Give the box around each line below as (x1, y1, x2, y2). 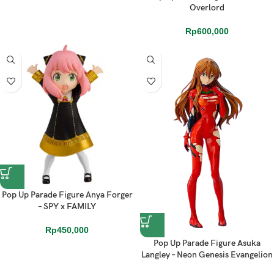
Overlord (190, 2, 224, 13)
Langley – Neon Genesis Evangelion (141, 250, 273, 261)
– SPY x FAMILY (38, 201, 96, 212)
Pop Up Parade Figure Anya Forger (1, 190, 133, 201)
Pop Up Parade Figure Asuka (154, 238, 261, 249)
